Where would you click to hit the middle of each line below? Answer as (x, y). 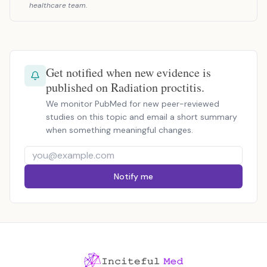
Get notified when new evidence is (128, 72)
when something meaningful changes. (119, 130)
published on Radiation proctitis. (125, 87)
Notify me (133, 176)
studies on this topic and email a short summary (142, 117)
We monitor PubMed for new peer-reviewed (133, 104)
